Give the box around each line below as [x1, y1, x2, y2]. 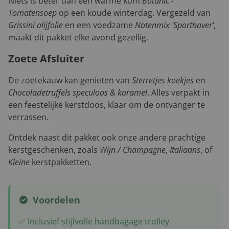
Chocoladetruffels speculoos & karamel [8, 87, 147, 99]
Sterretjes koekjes [132, 75, 194, 86]
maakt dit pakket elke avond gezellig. [8, 32, 148, 43]
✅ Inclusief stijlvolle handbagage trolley [18, 216, 169, 227]
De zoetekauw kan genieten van [8, 75, 132, 86]
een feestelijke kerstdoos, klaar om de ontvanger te [8, 99, 205, 111]
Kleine [8, 156, 30, 168]
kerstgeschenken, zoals [8, 144, 100, 156]
